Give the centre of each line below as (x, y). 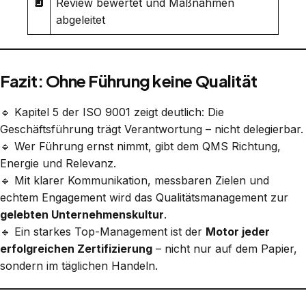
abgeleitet (81, 19)
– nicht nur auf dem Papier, (225, 248)
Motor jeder (238, 231)
